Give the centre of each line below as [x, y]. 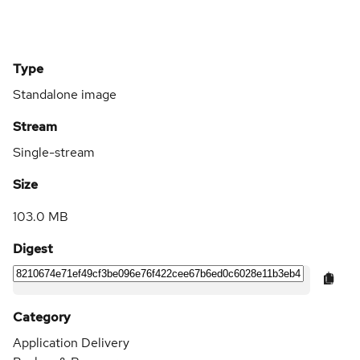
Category [42, 317]
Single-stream [54, 152]
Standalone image [65, 94]
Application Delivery [71, 342]
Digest [33, 248]
